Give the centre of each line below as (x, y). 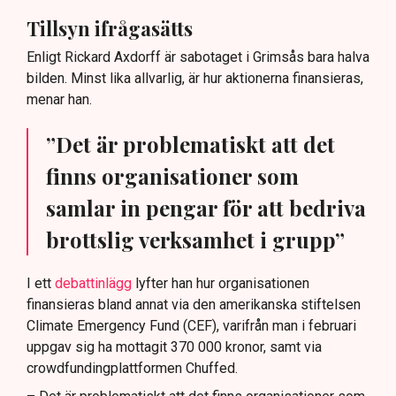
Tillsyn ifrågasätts (110, 28)
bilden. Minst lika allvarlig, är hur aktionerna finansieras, (195, 79)
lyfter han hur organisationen (221, 284)
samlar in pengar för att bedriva (206, 208)
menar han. (59, 100)
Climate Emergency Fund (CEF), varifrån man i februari (191, 326)
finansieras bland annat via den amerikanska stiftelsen (194, 305)
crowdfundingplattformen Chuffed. (132, 369)
